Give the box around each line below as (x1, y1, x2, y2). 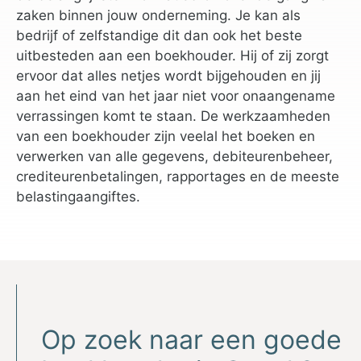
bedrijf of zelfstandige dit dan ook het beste (16, 27, 302, 44)
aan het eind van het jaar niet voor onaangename (16, 88, 335, 104)
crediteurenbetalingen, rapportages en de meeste (16, 168, 339, 185)
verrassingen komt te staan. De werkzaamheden (16, 108, 330, 124)
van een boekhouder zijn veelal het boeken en (16, 128, 315, 144)
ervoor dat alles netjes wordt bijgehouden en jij (16, 68, 321, 84)
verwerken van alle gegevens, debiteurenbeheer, (16, 148, 333, 164)
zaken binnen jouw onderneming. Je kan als (16, 7, 301, 23)
